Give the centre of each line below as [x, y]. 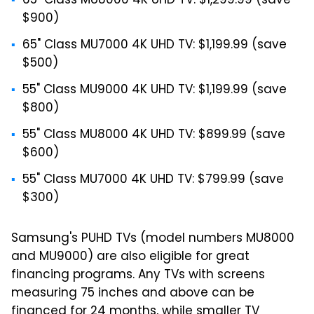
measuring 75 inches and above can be [133, 293]
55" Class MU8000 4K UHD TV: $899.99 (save [154, 135]
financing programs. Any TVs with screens [138, 275]
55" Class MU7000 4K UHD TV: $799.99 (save [153, 180]
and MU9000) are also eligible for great [130, 257]
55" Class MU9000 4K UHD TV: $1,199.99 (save [155, 90]
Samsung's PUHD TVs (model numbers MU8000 [153, 239]
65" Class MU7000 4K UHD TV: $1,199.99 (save [155, 45]
